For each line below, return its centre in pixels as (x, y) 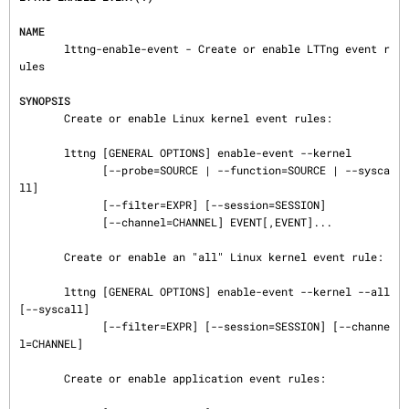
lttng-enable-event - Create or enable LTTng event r (42, 48)
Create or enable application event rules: (42, 378)
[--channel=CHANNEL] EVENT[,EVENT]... (61, 222)
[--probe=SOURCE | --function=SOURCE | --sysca (61, 170)
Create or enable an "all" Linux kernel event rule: (42, 257)
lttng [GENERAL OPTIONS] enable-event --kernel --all (42, 291)
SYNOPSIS (45, 100)
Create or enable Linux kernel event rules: (42, 118)
